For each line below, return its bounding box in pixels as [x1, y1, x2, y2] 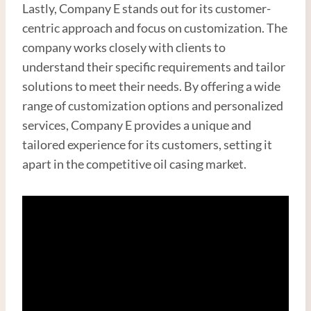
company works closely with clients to [22, 39, 226, 55]
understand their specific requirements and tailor [22, 58, 285, 74]
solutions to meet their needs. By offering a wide [22, 78, 280, 94]
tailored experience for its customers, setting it [22, 136, 272, 152]
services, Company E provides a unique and [22, 117, 251, 133]
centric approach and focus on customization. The [22, 19, 287, 35]
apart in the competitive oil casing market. [22, 155, 246, 171]
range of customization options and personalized [22, 97, 283, 113]
